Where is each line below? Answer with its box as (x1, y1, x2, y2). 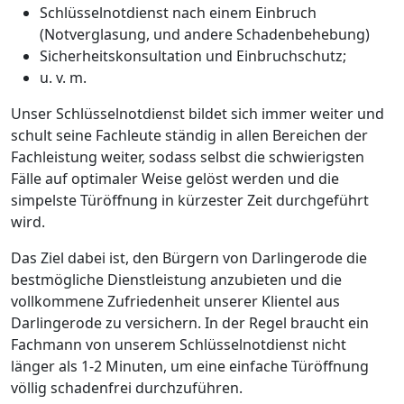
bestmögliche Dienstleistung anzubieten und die (11, 269, 342, 289)
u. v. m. (40, 67, 87, 87)
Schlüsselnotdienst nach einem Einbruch (40, 2, 317, 23)
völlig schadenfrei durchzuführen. (11, 377, 243, 398)
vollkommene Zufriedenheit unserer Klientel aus (11, 290, 340, 311)
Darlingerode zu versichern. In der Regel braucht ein (11, 312, 369, 333)
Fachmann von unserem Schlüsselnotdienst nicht (11, 334, 346, 354)
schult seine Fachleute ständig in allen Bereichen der (11, 124, 368, 145)
